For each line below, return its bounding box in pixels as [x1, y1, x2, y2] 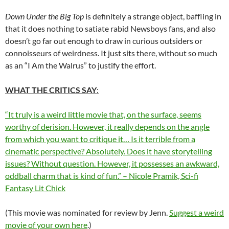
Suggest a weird [169, 207, 224, 217]
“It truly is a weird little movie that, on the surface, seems [5, 109, 201, 119]
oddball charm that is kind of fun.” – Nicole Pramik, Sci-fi [5, 170, 198, 180]
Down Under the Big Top [5, 11, 85, 21]
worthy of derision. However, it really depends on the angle [5, 121, 210, 131]
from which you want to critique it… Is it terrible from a [5, 133, 195, 144]
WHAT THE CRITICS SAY [5, 84, 97, 95]
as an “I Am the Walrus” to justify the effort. [5, 60, 156, 70]
